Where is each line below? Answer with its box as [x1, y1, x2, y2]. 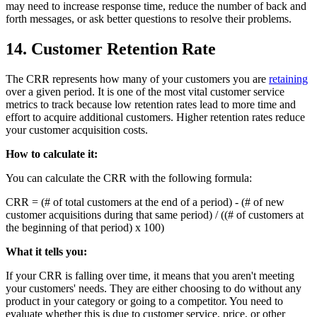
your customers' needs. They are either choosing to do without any [6, 282, 301, 294]
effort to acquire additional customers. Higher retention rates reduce [6, 110, 305, 123]
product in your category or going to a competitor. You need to [6, 294, 283, 307]
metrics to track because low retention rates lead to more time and [6, 98, 296, 110]
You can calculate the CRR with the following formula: [6, 171, 252, 184]
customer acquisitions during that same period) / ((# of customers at [6, 208, 304, 221]
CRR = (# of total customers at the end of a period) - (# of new [6, 195, 284, 208]
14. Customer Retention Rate [6, 39, 216, 58]
